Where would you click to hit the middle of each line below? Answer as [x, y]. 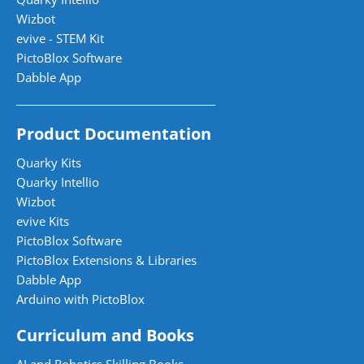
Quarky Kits [49, 162]
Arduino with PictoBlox [80, 299]
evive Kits [43, 221]
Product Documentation [114, 133]
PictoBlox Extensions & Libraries [106, 260]
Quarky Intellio [58, 182]
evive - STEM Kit [60, 38]
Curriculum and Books [105, 335]
